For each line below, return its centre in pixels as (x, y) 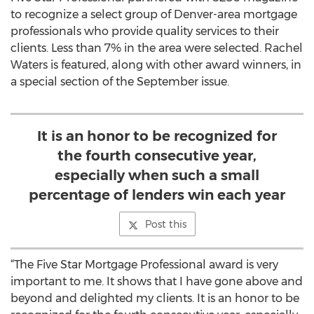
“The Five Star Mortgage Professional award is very (144, 265)
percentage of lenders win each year (157, 195)
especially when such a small (157, 175)
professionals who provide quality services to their (145, 31)
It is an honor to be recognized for (157, 136)
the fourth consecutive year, (157, 156)
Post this (165, 224)
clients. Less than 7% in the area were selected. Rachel (157, 48)
